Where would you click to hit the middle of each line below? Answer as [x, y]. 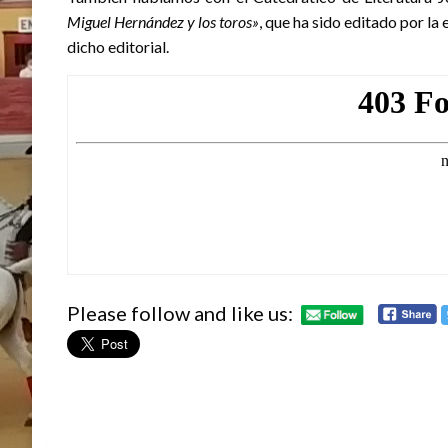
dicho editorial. [118, 47]
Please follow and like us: [180, 312]
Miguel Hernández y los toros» [163, 22]
